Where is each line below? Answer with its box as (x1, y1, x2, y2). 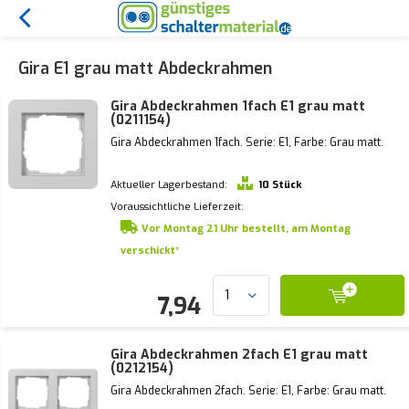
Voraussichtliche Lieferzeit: (110, 200, 244, 214)
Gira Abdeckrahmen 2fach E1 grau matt (110, 346, 368, 363)
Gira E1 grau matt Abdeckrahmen (18, 58, 272, 79)
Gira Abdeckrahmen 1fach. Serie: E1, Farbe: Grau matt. (110, 135, 383, 150)
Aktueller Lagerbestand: (110, 178, 227, 192)
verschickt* (121, 244, 180, 257)
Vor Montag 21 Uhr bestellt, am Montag (141, 222, 351, 236)
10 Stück (257, 178, 301, 192)
